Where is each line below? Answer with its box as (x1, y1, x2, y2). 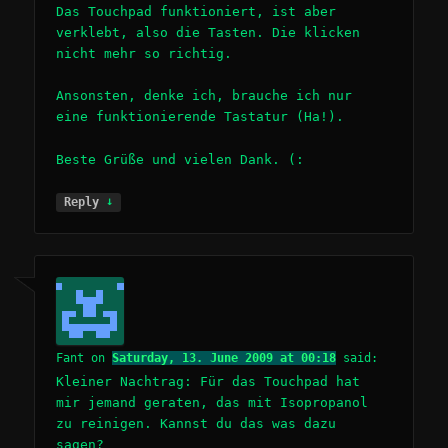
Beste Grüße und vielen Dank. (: (56, 151, 305, 167)
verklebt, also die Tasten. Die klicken (56, 25, 361, 41)
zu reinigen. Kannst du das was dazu (56, 416, 337, 432)
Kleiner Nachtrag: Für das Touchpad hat (56, 374, 361, 390)
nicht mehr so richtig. (56, 46, 233, 62)
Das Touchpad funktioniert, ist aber (56, 4, 337, 20)
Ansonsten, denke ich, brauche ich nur (56, 88, 353, 104)
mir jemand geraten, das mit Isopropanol (56, 395, 369, 411)
